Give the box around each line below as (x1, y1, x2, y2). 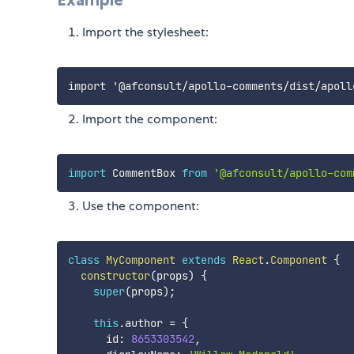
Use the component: (82, 197, 199, 214)
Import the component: (82, 110, 217, 127)
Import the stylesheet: (82, 23, 209, 40)
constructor (80, 268, 150, 283)
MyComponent (105, 252, 175, 267)
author (124, 315, 169, 330)
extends (181, 252, 226, 267)
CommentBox (105, 165, 182, 180)
